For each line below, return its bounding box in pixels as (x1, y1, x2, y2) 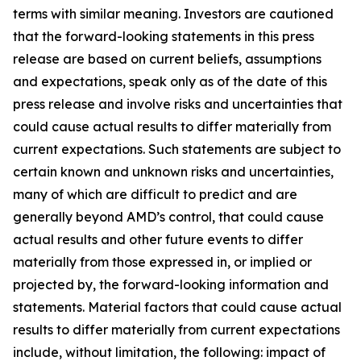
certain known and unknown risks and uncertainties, (13, 164, 334, 180)
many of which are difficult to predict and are (13, 186, 297, 203)
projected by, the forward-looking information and (13, 276, 329, 293)
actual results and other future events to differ (13, 231, 303, 248)
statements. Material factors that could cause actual (13, 299, 342, 316)
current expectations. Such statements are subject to (13, 141, 341, 158)
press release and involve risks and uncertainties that (13, 96, 342, 113)
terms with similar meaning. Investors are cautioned (13, 6, 334, 23)
